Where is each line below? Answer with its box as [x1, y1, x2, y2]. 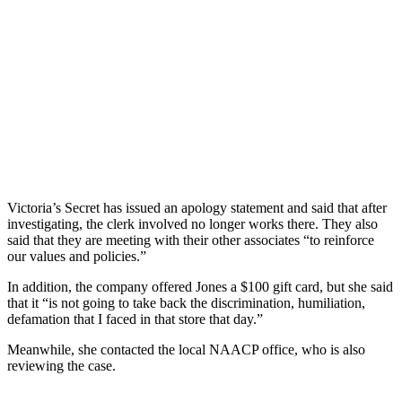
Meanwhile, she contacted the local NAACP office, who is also [7, 341, 365, 357]
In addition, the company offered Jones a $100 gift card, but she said [7, 278, 393, 294]
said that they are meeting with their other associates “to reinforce [7, 232, 374, 248]
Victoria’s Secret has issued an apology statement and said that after [7, 199, 387, 215]
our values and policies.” [7, 248, 146, 264]
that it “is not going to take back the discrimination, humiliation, [7, 294, 365, 310]
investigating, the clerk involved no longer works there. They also [7, 215, 378, 232]
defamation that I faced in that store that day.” [7, 310, 263, 327]
